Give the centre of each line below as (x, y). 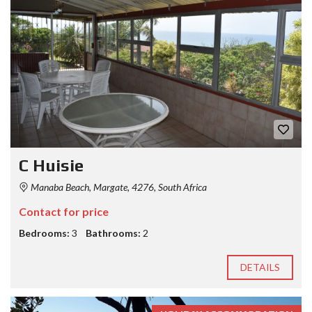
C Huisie (51, 165)
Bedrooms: (44, 233)
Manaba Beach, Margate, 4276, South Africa (118, 187)
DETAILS (260, 267)
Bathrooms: (113, 233)
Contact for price (64, 211)
